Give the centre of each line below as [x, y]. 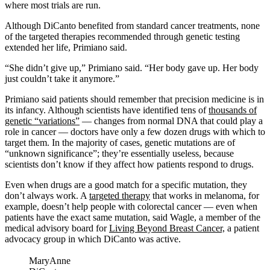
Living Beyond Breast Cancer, [167, 228]
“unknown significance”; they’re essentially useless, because [119, 153]
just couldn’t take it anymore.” [62, 78]
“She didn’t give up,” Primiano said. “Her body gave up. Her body [132, 67]
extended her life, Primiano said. [66, 47]
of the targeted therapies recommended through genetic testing [122, 36]
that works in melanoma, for [205, 195]
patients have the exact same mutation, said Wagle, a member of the [133, 217]
